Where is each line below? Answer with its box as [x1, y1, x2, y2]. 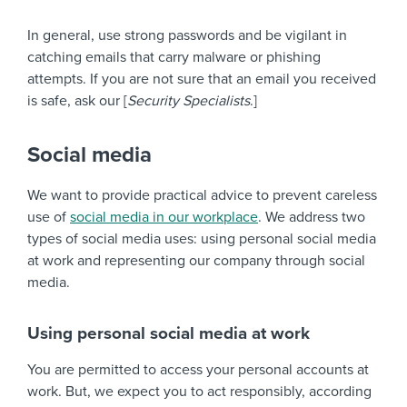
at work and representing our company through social [27, 252, 365, 270]
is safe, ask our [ [27, 92, 127, 110]
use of [27, 208, 70, 226]
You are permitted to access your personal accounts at [27, 361, 369, 379]
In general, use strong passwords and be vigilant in [27, 26, 347, 45]
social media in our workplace [70, 208, 258, 226]
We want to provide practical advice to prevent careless [27, 186, 377, 204]
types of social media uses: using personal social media [27, 230, 376, 248]
